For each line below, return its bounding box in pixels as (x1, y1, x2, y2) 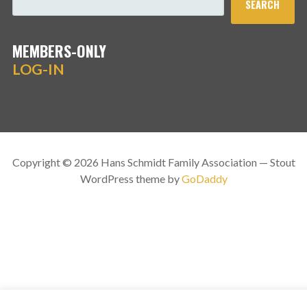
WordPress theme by (79, 171, 182, 185)
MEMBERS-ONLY (12, 39, 106, 62)
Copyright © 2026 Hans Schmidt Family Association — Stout (12, 155, 295, 169)
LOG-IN (12, 60, 64, 78)
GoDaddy (181, 171, 228, 185)
